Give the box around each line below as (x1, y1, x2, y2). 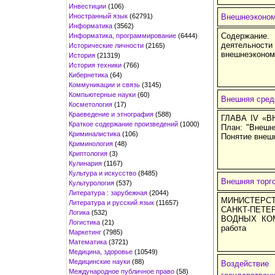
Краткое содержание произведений (69, 120, 178, 128)
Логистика (69, 218, 100, 226)
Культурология (69, 179, 114, 187)
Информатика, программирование (69, 31, 176, 39)
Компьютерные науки (69, 90, 136, 98)
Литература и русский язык (69, 198, 154, 206)
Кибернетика (69, 71, 108, 79)
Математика (69, 238, 107, 246)
